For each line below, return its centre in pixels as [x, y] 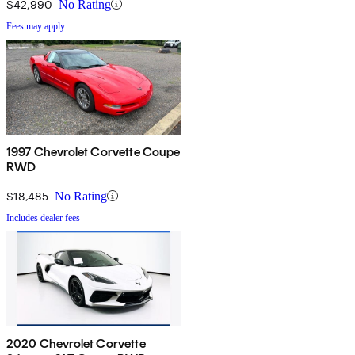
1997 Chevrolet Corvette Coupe [94, 151]
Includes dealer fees [43, 218]
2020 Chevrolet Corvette [76, 343]
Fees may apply [36, 26]
